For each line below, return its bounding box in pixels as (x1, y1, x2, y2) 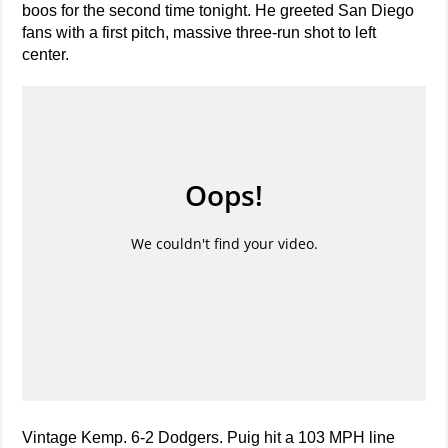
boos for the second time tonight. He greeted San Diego (22, 2, 415, 20)
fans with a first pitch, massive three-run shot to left (22, 24, 377, 42)
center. (22, 46, 70, 64)
